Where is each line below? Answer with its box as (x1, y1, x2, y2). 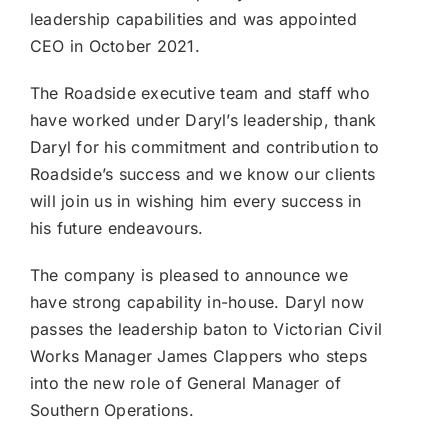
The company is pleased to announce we (29, 264, 348, 285)
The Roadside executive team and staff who (29, 82, 370, 103)
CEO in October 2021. (29, 35, 200, 56)
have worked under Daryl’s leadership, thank (29, 109, 377, 130)
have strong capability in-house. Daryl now (29, 291, 365, 312)
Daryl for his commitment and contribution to (29, 136, 380, 157)
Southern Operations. (29, 399, 194, 420)
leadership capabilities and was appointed (29, 8, 357, 29)
